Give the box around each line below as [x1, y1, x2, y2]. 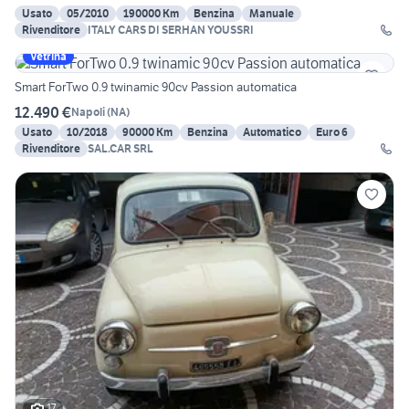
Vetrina [30, 48, 67, 63]
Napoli [71, 105, 105, 120]
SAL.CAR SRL [88, 141, 153, 155]
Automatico [243, 124, 301, 139]
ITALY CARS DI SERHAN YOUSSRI [88, 22, 254, 37]
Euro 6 [316, 124, 348, 139]
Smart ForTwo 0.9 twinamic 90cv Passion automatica [15, 78, 297, 95]
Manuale [249, 5, 294, 20]
